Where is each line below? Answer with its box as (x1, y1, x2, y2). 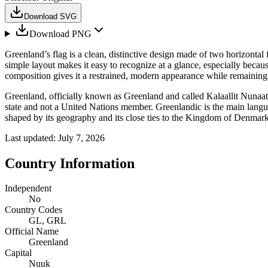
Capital (5, 248, 32, 258)
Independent (5, 183, 51, 194)
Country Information (5, 155, 135, 171)
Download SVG (24, 11, 77, 21)
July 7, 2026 (58, 132, 105, 143)
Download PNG (29, 28, 92, 39)
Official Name (5, 226, 59, 237)
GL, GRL (29, 215, 66, 226)
